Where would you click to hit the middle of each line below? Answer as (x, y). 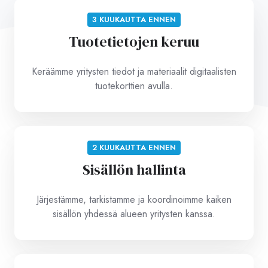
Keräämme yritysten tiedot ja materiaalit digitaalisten (134, 71)
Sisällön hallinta (134, 170)
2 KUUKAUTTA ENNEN (134, 148)
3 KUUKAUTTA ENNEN (134, 19)
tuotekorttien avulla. (134, 86)
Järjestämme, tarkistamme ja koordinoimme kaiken (134, 200)
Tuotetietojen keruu (134, 41)
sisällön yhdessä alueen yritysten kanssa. (134, 214)
